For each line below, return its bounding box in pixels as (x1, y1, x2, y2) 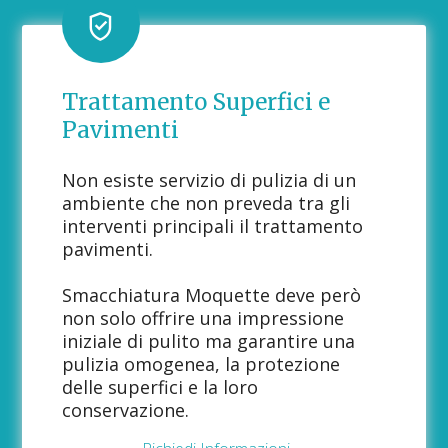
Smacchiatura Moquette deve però (62, 283, 362, 308)
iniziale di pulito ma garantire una (62, 329, 356, 354)
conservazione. (62, 398, 190, 423)
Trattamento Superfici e (62, 88, 331, 117)
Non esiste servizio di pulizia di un (62, 168, 357, 193)
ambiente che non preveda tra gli (62, 191, 351, 216)
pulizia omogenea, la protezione (62, 352, 341, 377)
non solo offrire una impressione (62, 306, 345, 331)
